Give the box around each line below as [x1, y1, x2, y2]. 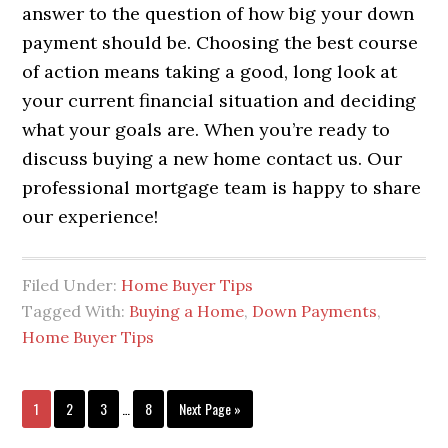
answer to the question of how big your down [22, 2, 415, 26]
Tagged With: [22, 301, 130, 322]
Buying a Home [129, 301, 245, 322]
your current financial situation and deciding [22, 89, 417, 113]
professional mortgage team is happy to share [22, 176, 422, 200]
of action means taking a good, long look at [22, 60, 398, 84]
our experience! [22, 205, 159, 229]
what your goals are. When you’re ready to [22, 118, 391, 142]
